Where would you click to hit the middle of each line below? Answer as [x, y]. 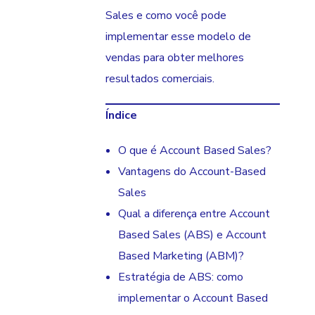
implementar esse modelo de [178, 37]
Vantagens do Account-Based [192, 172]
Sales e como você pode [166, 16]
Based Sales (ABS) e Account [192, 235]
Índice [121, 116]
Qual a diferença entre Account [194, 214]
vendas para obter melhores [175, 58]
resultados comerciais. [160, 79]
